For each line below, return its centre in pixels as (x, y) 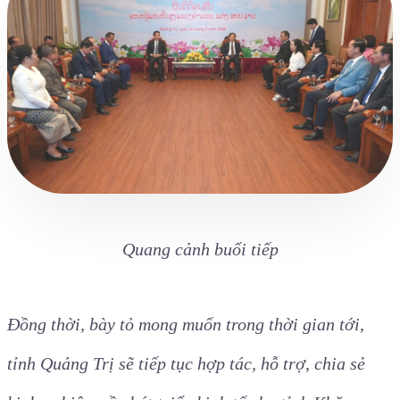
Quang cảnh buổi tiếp (200, 249)
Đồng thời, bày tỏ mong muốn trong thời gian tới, (186, 324)
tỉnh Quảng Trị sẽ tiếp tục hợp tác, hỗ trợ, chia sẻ (186, 363)
